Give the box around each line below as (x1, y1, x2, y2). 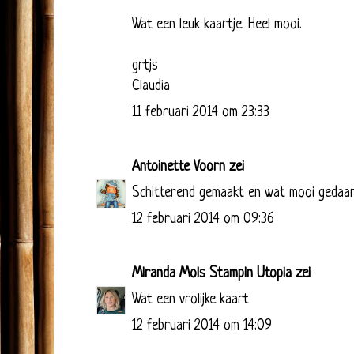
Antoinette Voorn (132, 159, 225, 175)
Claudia (132, 78, 170, 94)
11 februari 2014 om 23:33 (132, 104, 269, 120)
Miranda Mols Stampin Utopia (132, 265, 292, 281)
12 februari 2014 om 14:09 (132, 318, 272, 333)
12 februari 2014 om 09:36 (132, 211, 274, 227)
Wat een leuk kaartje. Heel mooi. (132, 17, 302, 32)
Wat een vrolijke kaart (132, 292, 249, 307)
